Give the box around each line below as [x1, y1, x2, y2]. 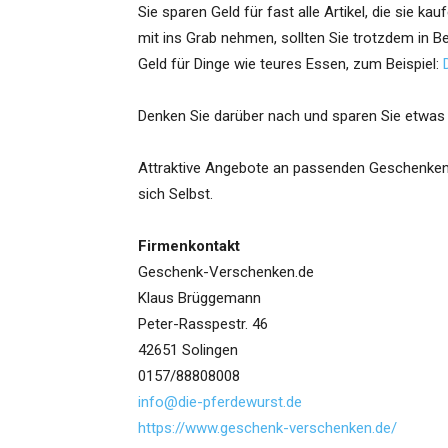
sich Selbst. [138, 185, 213, 204]
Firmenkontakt [138, 237, 240, 256]
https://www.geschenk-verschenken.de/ [138, 419, 397, 438]
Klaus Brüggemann [138, 289, 261, 308]
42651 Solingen [138, 341, 238, 360]
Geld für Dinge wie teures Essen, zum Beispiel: [138, 55, 443, 74]
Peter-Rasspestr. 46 [138, 315, 268, 334]
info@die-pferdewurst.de [138, 393, 302, 412]
